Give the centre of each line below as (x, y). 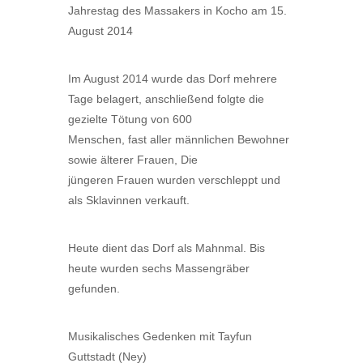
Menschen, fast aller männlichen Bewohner (179, 139)
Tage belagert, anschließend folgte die (166, 99)
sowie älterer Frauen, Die (133, 160)
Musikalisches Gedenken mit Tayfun (160, 336)
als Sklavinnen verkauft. (129, 200)
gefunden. (94, 288)
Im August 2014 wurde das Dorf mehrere (173, 79)
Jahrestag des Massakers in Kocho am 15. (177, 11)
